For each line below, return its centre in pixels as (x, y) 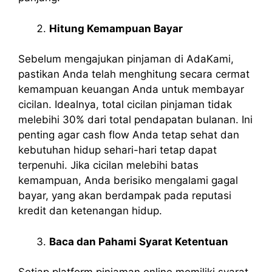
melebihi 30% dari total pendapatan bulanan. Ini (135, 120)
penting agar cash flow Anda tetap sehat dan (129, 135)
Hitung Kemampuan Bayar (116, 28)
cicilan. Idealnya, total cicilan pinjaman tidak (125, 105)
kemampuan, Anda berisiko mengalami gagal (128, 181)
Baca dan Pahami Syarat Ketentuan (139, 241)
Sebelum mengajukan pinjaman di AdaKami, (126, 59)
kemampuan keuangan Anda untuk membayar (131, 90)
